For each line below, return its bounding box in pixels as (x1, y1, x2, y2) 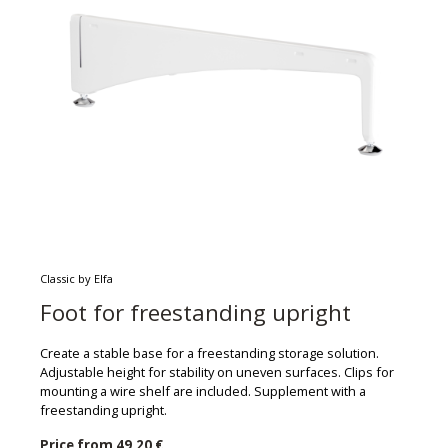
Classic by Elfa (40, 270, 113, 286)
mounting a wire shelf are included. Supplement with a (40, 381, 366, 400)
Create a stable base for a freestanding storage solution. (40, 343, 379, 362)
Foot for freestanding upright (40, 296, 351, 328)
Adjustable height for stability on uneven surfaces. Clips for (40, 362, 394, 381)
